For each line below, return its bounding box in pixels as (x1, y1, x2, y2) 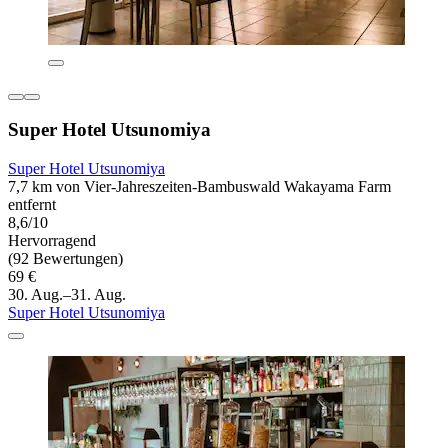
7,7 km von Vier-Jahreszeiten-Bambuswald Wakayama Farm (8, 177, 391, 195)
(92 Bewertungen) (8, 249, 123, 267)
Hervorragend (8, 231, 96, 249)
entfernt (8, 195, 56, 213)
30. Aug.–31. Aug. (8, 285, 126, 303)
